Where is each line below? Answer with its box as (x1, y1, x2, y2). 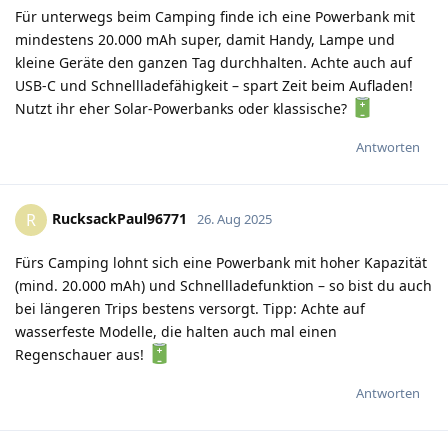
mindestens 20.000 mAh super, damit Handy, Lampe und (15, 29, 395, 49)
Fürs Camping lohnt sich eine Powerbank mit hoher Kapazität (15, 252, 427, 272)
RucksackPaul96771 (52, 208, 187, 228)
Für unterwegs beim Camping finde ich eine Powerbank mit (15, 6, 415, 26)
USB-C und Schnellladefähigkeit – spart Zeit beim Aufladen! (15, 75, 413, 95)
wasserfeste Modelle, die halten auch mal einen (15, 321, 337, 341)
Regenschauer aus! (15, 344, 148, 364)
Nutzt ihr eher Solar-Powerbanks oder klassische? (15, 98, 351, 118)
